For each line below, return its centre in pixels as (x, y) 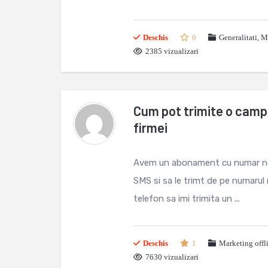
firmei (150, 127)
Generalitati (238, 37)
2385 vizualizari (172, 51)
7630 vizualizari (172, 257)
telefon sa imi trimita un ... (187, 199)
